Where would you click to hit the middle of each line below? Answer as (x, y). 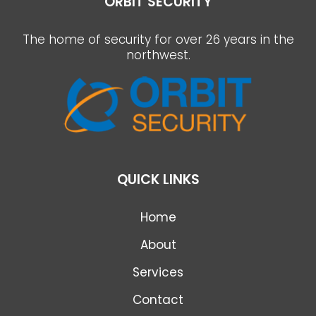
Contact (158, 300)
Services (158, 273)
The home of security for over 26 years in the (158, 40)
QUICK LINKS (158, 180)
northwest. (158, 55)
